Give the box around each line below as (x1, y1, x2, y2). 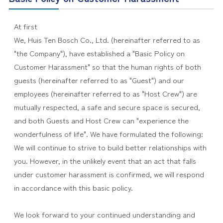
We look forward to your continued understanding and (13, 209, 195, 220)
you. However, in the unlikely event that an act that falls (13, 155, 196, 166)
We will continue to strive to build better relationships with (13, 141, 207, 152)
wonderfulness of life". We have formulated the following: (13, 128, 203, 139)
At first (13, 20, 37, 31)
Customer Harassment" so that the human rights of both (13, 61, 201, 72)
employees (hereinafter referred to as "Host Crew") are (13, 88, 197, 99)
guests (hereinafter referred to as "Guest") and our (13, 74, 184, 85)
